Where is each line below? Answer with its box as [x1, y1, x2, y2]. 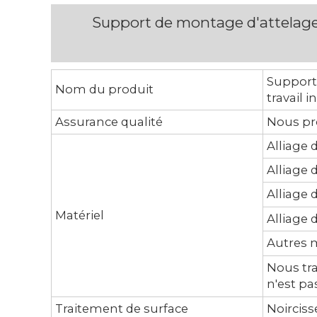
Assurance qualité [55, 114, 163, 129]
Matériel [55, 207, 104, 222]
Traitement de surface [55, 301, 188, 316]
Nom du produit [55, 82, 154, 97]
